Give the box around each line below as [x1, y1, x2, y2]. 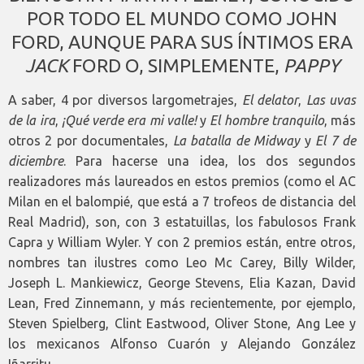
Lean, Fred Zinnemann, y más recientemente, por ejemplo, [8, 296, 356, 311]
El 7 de [315, 133, 357, 149]
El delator [241, 93, 299, 108]
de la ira [8, 113, 55, 128]
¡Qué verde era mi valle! [61, 113, 197, 128]
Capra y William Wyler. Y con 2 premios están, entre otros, [8, 235, 356, 250]
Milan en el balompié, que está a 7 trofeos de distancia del [8, 194, 356, 210]
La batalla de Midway [172, 133, 301, 149]
